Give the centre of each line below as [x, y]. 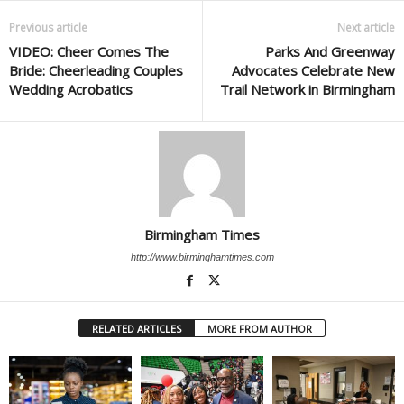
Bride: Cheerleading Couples [96, 70]
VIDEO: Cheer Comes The [89, 51]
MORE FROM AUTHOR [260, 328]
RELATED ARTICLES [137, 328]
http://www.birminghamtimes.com [202, 257]
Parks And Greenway [330, 51]
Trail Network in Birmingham [308, 89]
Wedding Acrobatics [71, 89]
